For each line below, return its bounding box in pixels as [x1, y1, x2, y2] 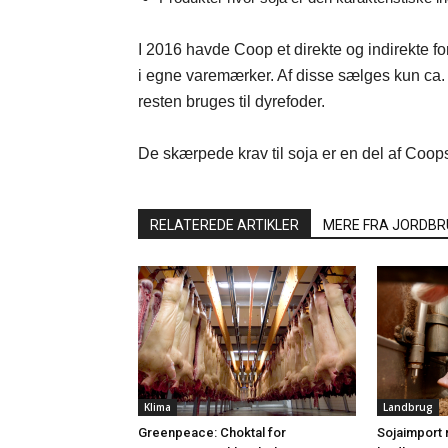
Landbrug [383, 400, 433, 414]
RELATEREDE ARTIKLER [150, 217, 299, 233]
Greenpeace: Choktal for [138, 425, 286, 440]
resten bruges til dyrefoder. [138, 93, 325, 110]
